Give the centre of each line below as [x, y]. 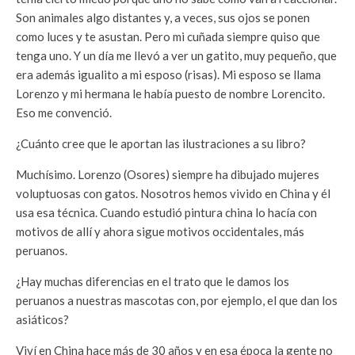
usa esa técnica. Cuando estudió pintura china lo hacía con [166, 212]
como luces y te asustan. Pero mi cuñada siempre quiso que [168, 36]
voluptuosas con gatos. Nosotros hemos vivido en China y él [173, 193]
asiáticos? [42, 319]
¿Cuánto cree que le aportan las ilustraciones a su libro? [161, 143]
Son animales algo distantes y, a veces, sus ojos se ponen [163, 17]
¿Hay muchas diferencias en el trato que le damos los [153, 281]
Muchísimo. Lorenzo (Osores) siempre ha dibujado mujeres [168, 174]
